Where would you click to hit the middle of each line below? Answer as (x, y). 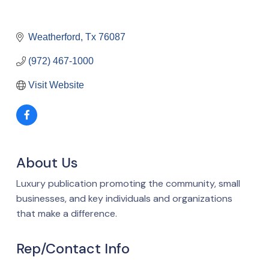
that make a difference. (67, 213)
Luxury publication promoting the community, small (128, 183)
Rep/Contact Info (73, 248)
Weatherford (54, 37)
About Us (47, 162)
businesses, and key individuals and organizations (124, 198)
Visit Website (56, 85)
